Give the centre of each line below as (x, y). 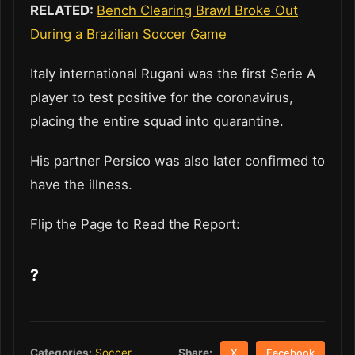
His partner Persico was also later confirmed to (177, 160)
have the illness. (81, 184)
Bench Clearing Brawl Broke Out (197, 10)
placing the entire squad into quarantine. (157, 121)
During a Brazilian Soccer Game (128, 34)
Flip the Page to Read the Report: (135, 224)
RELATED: (63, 10)
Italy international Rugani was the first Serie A (173, 73)
